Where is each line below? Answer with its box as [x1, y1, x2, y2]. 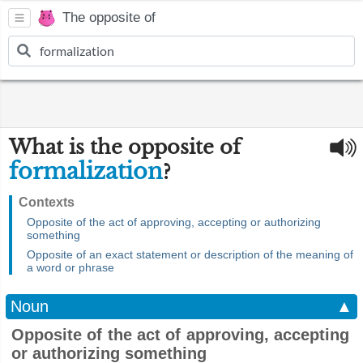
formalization [9, 158, 163, 185]
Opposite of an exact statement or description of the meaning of [27, 248, 353, 261]
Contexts [19, 195, 75, 209]
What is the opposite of [9, 135, 241, 159]
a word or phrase [27, 261, 114, 274]
